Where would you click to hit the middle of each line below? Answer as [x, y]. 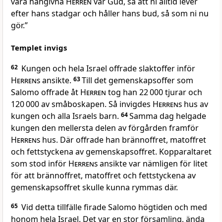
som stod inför [40, 164]
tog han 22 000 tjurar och [154, 92]
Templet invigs [39, 48]
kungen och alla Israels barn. [66, 116]
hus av [195, 104]
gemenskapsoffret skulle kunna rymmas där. [94, 188]
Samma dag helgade [168, 116]
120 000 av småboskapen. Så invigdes [82, 104]
